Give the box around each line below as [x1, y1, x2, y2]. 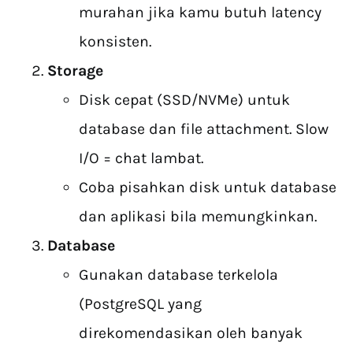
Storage [47, 61, 103, 80]
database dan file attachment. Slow [79, 120, 329, 139]
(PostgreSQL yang [79, 295, 202, 314]
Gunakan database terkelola [79, 266, 278, 284]
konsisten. [79, 32, 151, 51]
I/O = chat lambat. [79, 149, 203, 168]
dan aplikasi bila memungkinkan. [79, 207, 317, 226]
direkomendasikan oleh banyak [79, 324, 303, 343]
